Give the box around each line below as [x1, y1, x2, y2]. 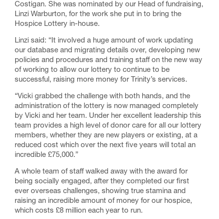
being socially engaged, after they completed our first [15, 178, 189, 185]
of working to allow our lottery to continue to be [15, 66, 170, 74]
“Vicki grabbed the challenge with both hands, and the [15, 93, 190, 100]
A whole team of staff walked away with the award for [15, 168, 188, 175]
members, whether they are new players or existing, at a [15, 132, 197, 139]
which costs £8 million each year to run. [15, 207, 143, 215]
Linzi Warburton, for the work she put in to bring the [15, 11, 181, 18]
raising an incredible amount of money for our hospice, [15, 197, 192, 205]
